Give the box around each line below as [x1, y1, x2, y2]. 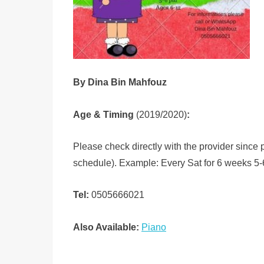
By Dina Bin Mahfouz [73, 77, 167, 88]
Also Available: [73, 221, 139, 232]
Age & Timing [73, 108, 134, 120]
